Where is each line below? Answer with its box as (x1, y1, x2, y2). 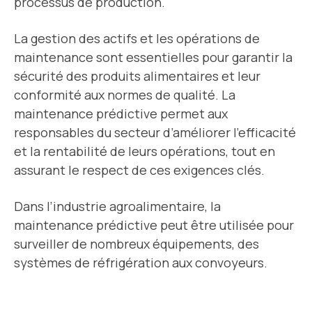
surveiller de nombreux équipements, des (14, 235, 259, 253)
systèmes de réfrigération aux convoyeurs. (14, 254, 270, 272)
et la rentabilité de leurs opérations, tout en (14, 143, 275, 160)
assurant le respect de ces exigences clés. (14, 162, 265, 179)
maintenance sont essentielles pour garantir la (14, 49, 292, 66)
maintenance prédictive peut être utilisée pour (14, 217, 294, 234)
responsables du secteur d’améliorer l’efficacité (14, 124, 296, 141)
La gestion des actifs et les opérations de (14, 30, 260, 47)
